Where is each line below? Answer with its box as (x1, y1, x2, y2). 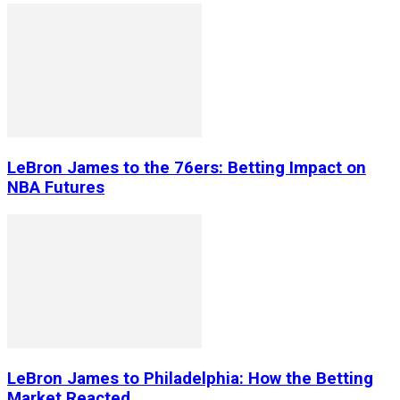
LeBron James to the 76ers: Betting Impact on (7, 158, 366, 179)
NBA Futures (7, 178, 104, 198)
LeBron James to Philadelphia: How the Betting (7, 368, 373, 388)
